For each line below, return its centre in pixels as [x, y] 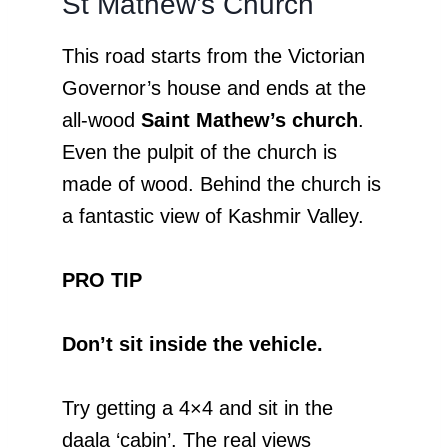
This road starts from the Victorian [213, 55]
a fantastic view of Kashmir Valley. [213, 215]
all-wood [101, 119]
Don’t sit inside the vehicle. [192, 343]
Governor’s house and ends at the [214, 87]
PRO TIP [102, 279]
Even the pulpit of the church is [199, 151]
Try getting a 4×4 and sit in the [197, 407]
